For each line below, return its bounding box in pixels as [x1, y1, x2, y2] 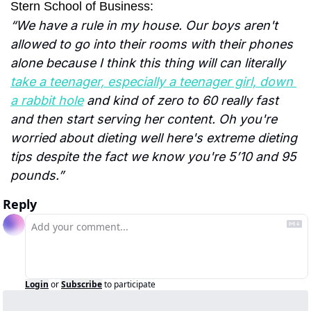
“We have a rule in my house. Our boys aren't [10, 18, 278, 33]
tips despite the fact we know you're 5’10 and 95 [10, 149, 296, 165]
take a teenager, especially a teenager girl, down [10, 74, 293, 90]
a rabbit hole [10, 93, 83, 108]
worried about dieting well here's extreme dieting [10, 131, 297, 146]
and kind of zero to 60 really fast [83, 93, 278, 108]
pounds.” [10, 168, 64, 183]
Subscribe [61, 278, 102, 291]
